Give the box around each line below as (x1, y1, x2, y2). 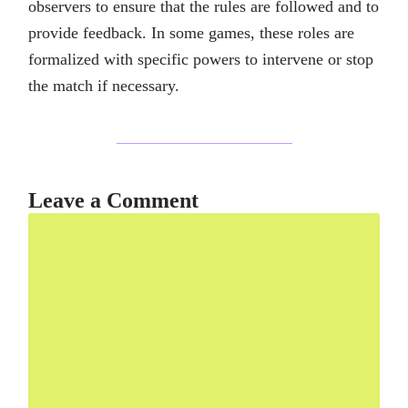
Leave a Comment (28, 189, 199, 213)
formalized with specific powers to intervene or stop (28, 50, 373, 69)
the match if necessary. (28, 76, 179, 96)
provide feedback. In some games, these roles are (28, 24, 354, 43)
